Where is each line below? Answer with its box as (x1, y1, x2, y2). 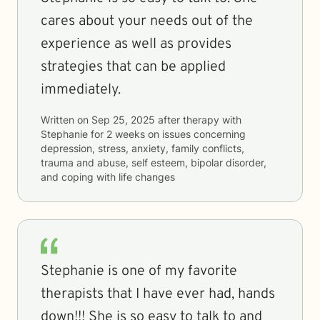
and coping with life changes (41, 171, 175, 183)
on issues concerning (145, 128, 246, 140)
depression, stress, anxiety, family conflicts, (41, 142, 244, 154)
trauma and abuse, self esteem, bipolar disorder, (41, 156, 266, 169)
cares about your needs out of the (41, 12, 253, 31)
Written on (41, 114, 91, 126)
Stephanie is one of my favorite (41, 262, 237, 281)
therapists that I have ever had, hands (41, 285, 275, 304)
